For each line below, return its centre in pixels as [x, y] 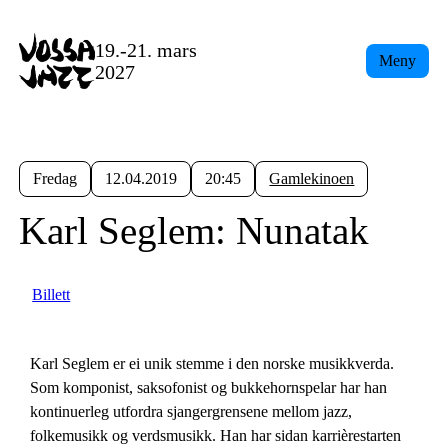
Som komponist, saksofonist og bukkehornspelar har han [209, 387]
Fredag [55, 178]
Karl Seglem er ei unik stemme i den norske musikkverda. [212, 363]
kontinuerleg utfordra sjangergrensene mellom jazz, [191, 411]
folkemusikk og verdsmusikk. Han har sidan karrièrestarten [216, 435]
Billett [51, 294]
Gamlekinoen [312, 178]
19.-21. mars [146, 50]
